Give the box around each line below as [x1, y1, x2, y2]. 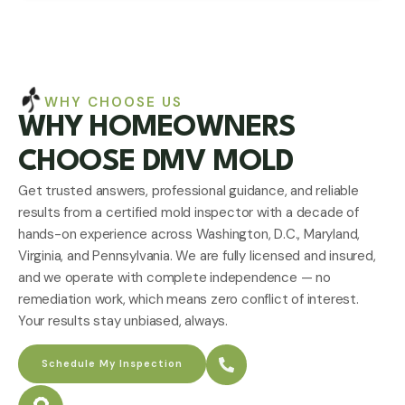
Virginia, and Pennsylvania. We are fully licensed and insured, [18, 246, 376, 265]
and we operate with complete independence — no [18, 268, 331, 287]
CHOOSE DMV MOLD [18, 146, 294, 177]
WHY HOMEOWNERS [18, 112, 297, 143]
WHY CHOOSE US [44, 92, 183, 111]
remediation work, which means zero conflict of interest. [18, 289, 359, 308]
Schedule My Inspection [42, 357, 183, 371]
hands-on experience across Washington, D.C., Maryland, [18, 224, 361, 243]
